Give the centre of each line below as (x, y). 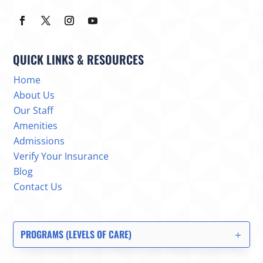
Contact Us (38, 187)
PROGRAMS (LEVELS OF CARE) (76, 235)
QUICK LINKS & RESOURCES (79, 60)
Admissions (39, 141)
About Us (34, 95)
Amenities (36, 126)
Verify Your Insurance (61, 156)
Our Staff (34, 111)
